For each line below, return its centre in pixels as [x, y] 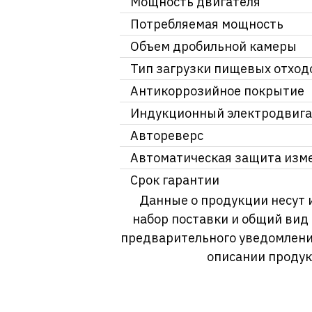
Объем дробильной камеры [213, 47]
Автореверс [167, 136]
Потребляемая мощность [207, 24]
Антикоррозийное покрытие [217, 91]
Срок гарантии [175, 180]
